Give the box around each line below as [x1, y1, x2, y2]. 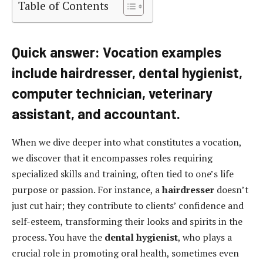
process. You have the [12, 231, 104, 244]
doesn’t [214, 183, 248, 197]
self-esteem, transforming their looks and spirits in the [12, 215, 242, 228]
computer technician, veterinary [12, 85, 213, 102]
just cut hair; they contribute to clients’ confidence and [12, 199, 244, 213]
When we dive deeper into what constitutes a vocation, [12, 136, 241, 149]
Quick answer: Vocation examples [12, 43, 221, 61]
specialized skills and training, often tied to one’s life [12, 167, 234, 181]
